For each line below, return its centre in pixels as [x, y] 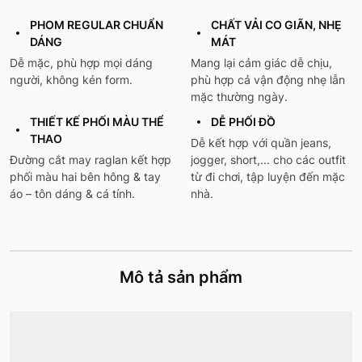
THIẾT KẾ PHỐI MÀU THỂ [97, 122]
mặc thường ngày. [239, 97]
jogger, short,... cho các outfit [268, 160]
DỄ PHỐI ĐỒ [243, 122]
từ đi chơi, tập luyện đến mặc [268, 177]
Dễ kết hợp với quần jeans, [261, 143]
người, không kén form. [71, 80]
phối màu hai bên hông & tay [85, 177]
